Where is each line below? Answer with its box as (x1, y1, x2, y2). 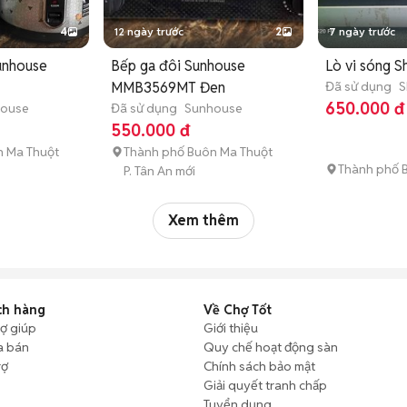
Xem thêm (168, 210, 239, 230)
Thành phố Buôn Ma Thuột (124, 143, 273, 160)
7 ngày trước (328, 24, 395, 38)
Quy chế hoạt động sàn (203, 338, 338, 355)
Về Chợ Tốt (203, 301, 272, 318)
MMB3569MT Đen (111, 77, 226, 97)
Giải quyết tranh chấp (203, 376, 327, 393)
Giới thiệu (203, 319, 258, 336)
